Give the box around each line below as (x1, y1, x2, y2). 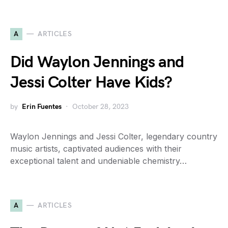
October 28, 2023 (72, 102, 129, 111)
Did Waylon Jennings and (10, 52, 184, 72)
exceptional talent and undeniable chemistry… (10, 155, 187, 166)
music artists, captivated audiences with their (10, 143, 182, 154)
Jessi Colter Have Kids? (10, 72, 173, 93)
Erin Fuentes (22, 102, 62, 111)
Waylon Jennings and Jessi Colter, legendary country (10, 131, 217, 141)
